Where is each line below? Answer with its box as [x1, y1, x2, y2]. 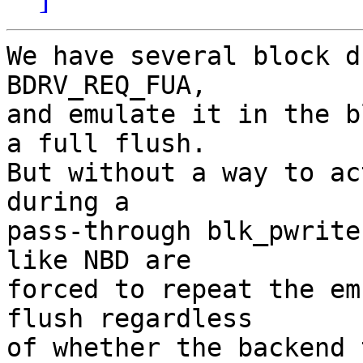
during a [6, 187, 130, 217]
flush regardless [6, 304, 253, 334]
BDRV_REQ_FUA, [6, 70, 207, 100]
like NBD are [6, 246, 191, 275]
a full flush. [6, 129, 207, 159]
